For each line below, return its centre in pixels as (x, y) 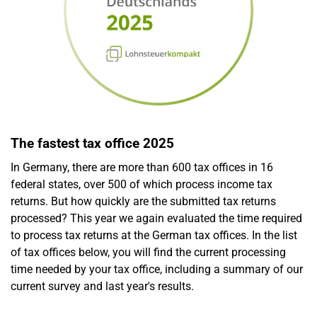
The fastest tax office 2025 (92, 143)
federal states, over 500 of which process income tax (142, 184)
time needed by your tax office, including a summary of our (157, 269)
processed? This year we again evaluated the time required (156, 218)
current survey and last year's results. (102, 286)
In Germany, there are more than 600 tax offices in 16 (142, 167)
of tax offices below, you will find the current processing (148, 252)
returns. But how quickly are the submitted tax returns (143, 201)
